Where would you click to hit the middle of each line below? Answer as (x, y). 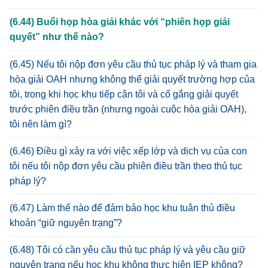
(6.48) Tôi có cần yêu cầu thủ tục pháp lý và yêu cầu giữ (128, 250)
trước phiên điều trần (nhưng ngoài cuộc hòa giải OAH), (128, 109)
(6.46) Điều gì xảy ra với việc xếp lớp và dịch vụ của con (128, 151)
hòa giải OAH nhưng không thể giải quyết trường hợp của (132, 79)
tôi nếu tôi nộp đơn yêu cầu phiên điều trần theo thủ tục (126, 166)
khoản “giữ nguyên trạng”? (66, 223)
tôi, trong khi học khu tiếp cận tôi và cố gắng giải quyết (124, 94)
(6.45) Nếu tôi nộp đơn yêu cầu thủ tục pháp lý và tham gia (133, 64)
